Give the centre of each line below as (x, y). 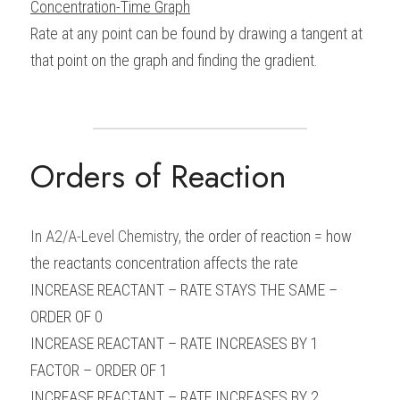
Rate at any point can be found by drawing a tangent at (196, 33)
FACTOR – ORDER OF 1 (99, 370)
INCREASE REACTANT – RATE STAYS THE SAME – (184, 290)
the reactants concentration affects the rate (164, 263)
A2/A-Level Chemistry (112, 236)
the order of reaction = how (268, 236)
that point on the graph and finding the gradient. (174, 60)
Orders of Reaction (158, 176)
